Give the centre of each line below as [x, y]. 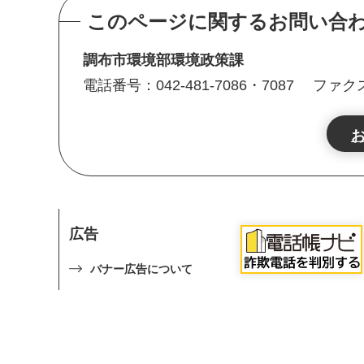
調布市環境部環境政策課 [165, 60]
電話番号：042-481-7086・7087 [188, 85]
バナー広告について [141, 269]
